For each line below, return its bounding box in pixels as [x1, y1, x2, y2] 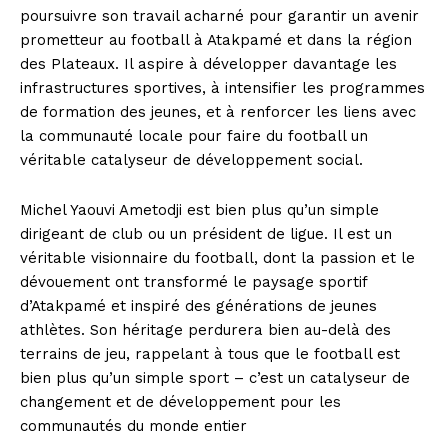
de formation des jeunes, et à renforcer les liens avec [20, 103, 416, 122]
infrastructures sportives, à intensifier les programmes [20, 79, 425, 98]
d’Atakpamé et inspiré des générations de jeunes [20, 297, 377, 316]
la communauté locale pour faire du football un [20, 127, 368, 146]
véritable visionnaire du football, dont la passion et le [20, 249, 415, 268]
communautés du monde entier [20, 417, 247, 436]
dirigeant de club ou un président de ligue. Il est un [20, 225, 392, 244]
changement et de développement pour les [20, 393, 341, 412]
